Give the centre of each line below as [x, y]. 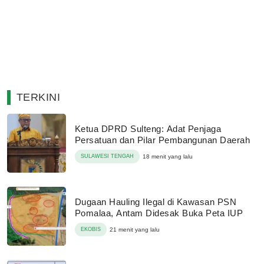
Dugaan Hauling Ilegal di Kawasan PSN [156, 202]
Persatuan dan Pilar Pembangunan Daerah [163, 140]
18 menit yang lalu [168, 156]
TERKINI [39, 97]
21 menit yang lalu [135, 229]
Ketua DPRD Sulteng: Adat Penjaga [148, 128]
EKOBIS [91, 229]
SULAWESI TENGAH [107, 156]
